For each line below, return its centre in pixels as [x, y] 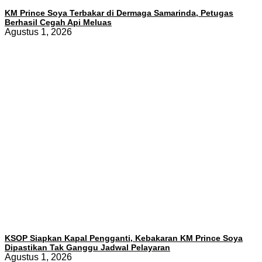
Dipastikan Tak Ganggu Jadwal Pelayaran [87, 247]
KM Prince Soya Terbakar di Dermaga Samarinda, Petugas [119, 13]
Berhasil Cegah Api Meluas [58, 22]
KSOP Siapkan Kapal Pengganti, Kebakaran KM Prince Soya [124, 238]
